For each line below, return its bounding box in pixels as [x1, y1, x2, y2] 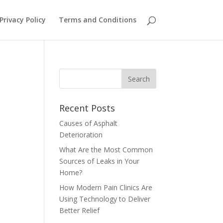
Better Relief [59, 206, 100, 215]
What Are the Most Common [59, 145, 153, 154]
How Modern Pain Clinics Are [59, 183, 153, 192]
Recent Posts [59, 102, 115, 114]
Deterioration [59, 130, 109, 139]
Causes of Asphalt [59, 118, 118, 128]
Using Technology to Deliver [59, 194, 151, 204]
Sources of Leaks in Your [59, 156, 140, 166]
